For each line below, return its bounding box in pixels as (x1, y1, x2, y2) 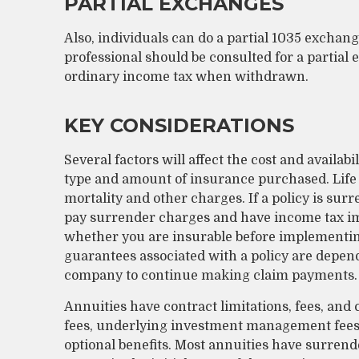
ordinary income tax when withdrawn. (64, 70, 309, 84)
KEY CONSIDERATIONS (64, 114, 294, 137)
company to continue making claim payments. (64, 268, 357, 283)
